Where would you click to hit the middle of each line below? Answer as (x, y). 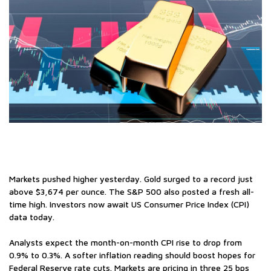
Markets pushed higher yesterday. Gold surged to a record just (131, 179)
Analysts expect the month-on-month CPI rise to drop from (126, 243)
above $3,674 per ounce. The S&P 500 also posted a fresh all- (132, 192)
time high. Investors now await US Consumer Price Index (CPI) (129, 204)
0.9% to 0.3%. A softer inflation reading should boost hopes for (132, 255)
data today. (33, 217)
